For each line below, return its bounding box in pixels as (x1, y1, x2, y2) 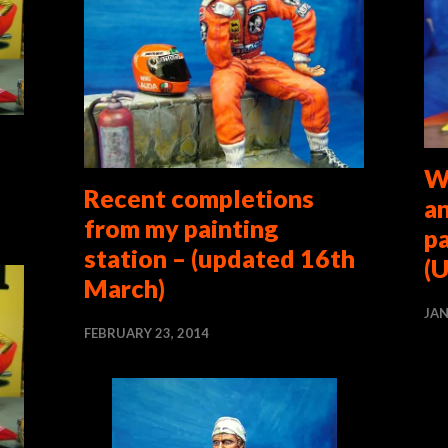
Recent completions (84, 182, 314, 213)
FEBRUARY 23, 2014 (84, 324, 209, 341)
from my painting (84, 212, 278, 243)
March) (84, 272, 165, 303)
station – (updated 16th (84, 242, 355, 273)
